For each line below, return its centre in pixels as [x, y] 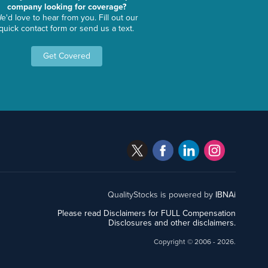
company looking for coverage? [66, 7]
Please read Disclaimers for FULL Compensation [147, 213]
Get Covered [66, 56]
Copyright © [174, 241]
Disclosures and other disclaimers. [172, 223]
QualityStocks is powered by [162, 194]
